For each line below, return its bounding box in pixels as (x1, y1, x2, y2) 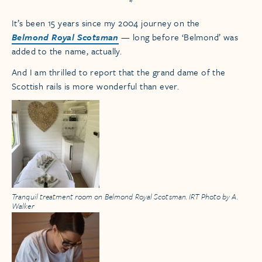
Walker (12, 200, 35, 212)
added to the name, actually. (12, 44, 122, 58)
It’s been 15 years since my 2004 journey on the (12, 16, 200, 30)
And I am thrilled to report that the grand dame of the (12, 65, 226, 79)
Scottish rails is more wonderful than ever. (12, 80, 180, 93)
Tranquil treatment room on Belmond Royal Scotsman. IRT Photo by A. (12, 191, 238, 203)
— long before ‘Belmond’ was (118, 30, 239, 44)
